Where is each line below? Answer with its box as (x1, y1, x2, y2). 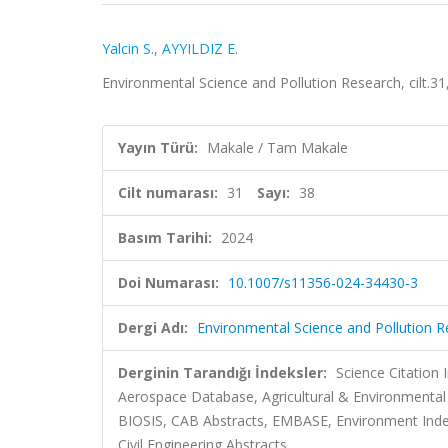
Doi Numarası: (118, 273, 219, 292)
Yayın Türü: (118, 138, 198, 157)
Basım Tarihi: (118, 228, 212, 247)
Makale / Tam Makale (207, 138, 348, 157)
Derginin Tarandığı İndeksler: (118, 363, 327, 382)
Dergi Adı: (118, 318, 188, 337)
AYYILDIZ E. (162, 39, 238, 58)
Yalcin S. (102, 39, 154, 58)
